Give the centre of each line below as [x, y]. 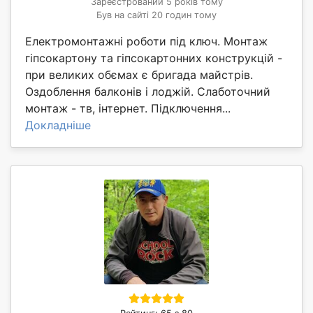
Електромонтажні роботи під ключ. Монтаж [146, 42]
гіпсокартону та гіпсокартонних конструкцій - [154, 58]
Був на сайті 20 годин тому [156, 15]
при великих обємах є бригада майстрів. [139, 75]
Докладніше [58, 125]
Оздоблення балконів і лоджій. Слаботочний [148, 92]
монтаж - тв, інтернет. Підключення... [128, 109]
